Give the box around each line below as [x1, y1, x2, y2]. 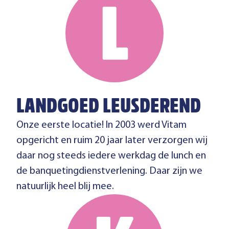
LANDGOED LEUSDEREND [16, 93, 201, 123]
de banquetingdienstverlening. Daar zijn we [16, 166, 202, 176]
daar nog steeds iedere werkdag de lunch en [16, 151, 206, 161]
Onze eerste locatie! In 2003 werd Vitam [16, 120, 187, 130]
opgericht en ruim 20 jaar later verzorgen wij [16, 135, 208, 146]
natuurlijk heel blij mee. [16, 181, 114, 192]
